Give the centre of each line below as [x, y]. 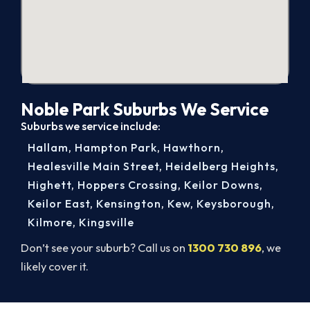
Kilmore [50, 222]
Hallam [48, 147]
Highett [49, 184]
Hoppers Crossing [128, 184]
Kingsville [107, 222]
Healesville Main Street [93, 166]
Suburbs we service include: [91, 126]
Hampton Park [116, 147]
